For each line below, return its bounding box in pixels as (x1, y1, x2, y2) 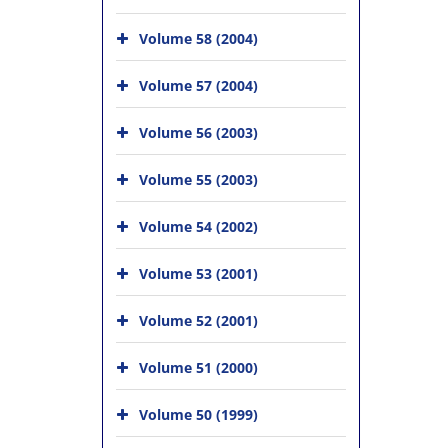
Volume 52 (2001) (139, 311, 258, 330)
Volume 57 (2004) (139, 76, 258, 95)
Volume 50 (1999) (139, 405, 258, 424)
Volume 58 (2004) (139, 29, 258, 48)
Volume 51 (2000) (139, 358, 258, 377)
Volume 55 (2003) (139, 170, 258, 189)
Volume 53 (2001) (139, 264, 258, 283)
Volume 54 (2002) (139, 217, 258, 236)
